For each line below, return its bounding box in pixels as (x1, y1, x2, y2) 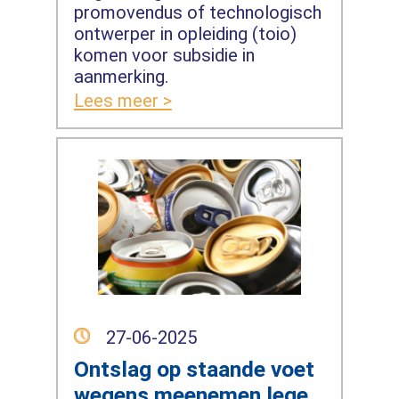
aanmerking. (73, 66, 168, 88)
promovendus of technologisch (73, 2, 322, 24)
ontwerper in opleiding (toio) (73, 23, 297, 45)
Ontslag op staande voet (73, 355, 314, 382)
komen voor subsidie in (73, 45, 255, 67)
